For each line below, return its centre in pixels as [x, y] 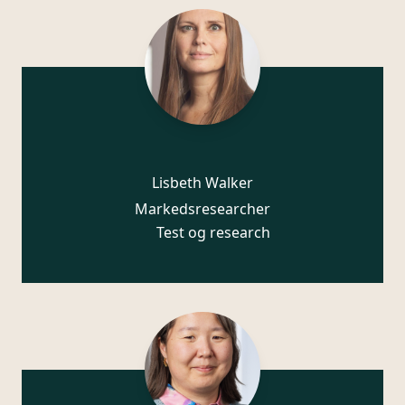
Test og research [213, 232]
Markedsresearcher [202, 208]
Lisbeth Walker [202, 182]
